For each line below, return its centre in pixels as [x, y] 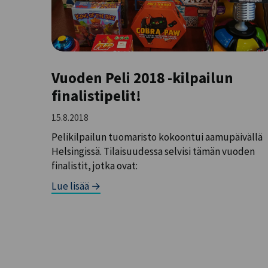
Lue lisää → [76, 186]
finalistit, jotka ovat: [95, 166]
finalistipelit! [97, 96]
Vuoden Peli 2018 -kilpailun [143, 78]
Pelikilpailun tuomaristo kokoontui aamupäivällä [157, 137]
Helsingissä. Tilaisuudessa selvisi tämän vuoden [153, 152]
